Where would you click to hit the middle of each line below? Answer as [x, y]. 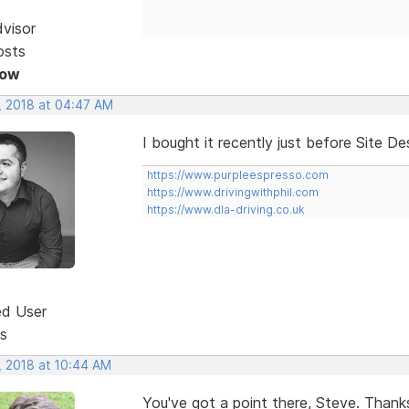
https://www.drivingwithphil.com [232, 192]
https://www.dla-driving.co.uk [225, 209]
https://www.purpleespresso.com [237, 174]
